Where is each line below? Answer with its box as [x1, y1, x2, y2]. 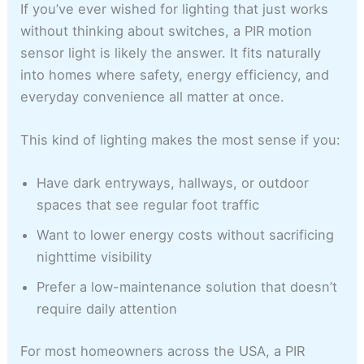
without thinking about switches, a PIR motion [20, 22, 313, 39]
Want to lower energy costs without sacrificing [37, 227, 335, 244]
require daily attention [37, 301, 178, 318]
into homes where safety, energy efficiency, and [20, 66, 330, 83]
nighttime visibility [37, 249, 153, 266]
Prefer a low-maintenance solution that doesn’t [37, 279, 338, 296]
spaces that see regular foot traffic [37, 197, 260, 214]
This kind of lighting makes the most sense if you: [20, 131, 341, 148]
